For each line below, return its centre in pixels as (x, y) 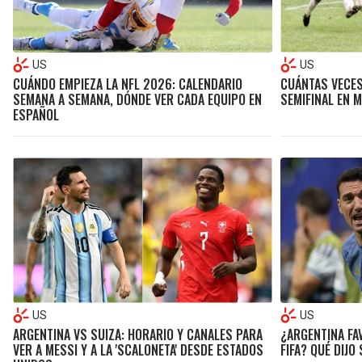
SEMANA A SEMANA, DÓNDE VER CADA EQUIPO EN (137, 99)
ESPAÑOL (36, 114)
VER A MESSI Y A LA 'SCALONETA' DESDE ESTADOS (138, 350)
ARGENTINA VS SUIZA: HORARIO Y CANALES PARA (138, 335)
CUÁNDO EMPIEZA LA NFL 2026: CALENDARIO (128, 84)
